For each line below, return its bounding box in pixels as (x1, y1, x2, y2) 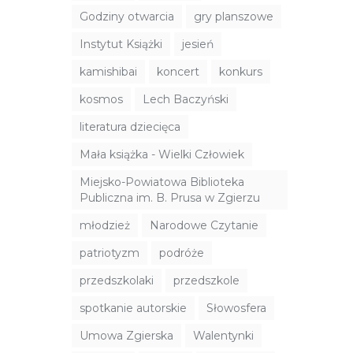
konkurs (219, 65, 262, 79)
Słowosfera (206, 301, 266, 315)
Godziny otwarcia (80, 9, 174, 24)
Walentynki (193, 329, 254, 343)
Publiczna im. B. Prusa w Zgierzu (80, 191, 260, 205)
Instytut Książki (80, 37, 162, 51)
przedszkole (173, 273, 240, 288)
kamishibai (80, 65, 137, 79)
